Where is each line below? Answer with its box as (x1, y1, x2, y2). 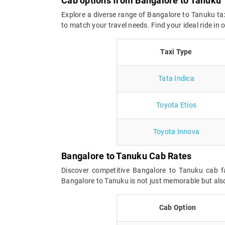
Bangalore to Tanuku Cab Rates (61, 150, 192, 161)
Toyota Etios (156, 100, 196, 109)
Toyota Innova (153, 127, 200, 136)
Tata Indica (158, 74, 194, 82)
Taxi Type (160, 47, 192, 56)
